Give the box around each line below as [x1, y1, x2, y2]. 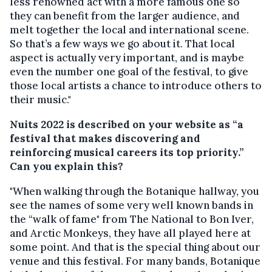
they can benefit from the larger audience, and [10, 9, 240, 23]
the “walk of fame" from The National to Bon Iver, [10, 212, 254, 226]
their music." [10, 93, 71, 107]
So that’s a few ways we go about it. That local [10, 37, 235, 51]
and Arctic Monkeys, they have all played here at [10, 226, 251, 240]
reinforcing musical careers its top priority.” [10, 146, 244, 160]
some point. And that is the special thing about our [10, 240, 260, 254]
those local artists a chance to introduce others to [10, 79, 262, 93]
